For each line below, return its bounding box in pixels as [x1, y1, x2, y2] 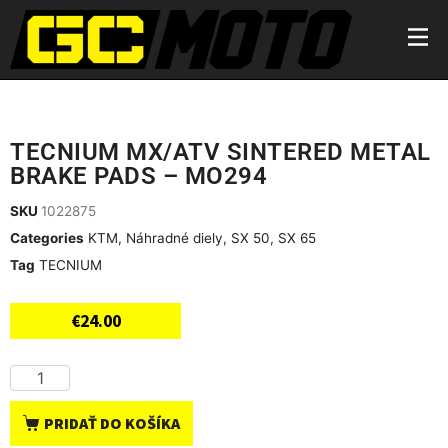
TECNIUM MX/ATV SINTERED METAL [10, 138, 431, 167]
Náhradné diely [126, 230, 223, 247]
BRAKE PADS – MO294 [10, 162, 267, 191]
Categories [10, 230, 84, 247]
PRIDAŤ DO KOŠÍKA [43, 413, 180, 434]
